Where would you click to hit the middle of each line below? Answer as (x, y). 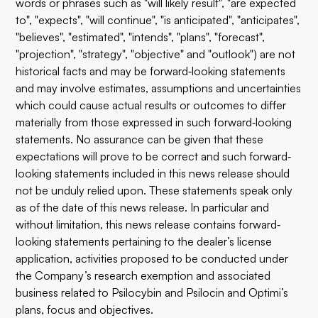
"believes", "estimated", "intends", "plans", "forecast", (141, 37)
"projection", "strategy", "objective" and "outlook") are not (156, 54)
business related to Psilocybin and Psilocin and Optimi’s (152, 292)
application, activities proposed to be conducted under (152, 258)
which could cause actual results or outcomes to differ (151, 105)
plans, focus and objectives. (85, 309)
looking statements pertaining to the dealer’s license (144, 241)
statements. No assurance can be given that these (140, 139)
